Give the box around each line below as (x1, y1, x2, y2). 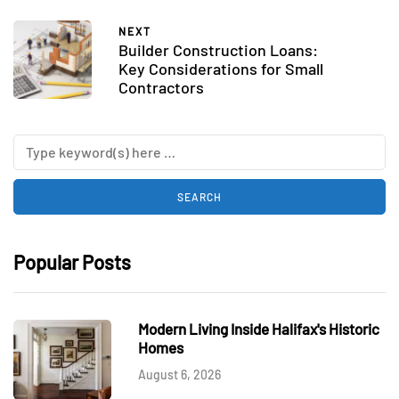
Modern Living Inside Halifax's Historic (138, 320, 379, 338)
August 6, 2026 (138, 367, 221, 383)
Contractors (118, 77, 204, 98)
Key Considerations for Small (118, 59, 323, 79)
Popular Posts (13, 250, 131, 274)
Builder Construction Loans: (118, 40, 318, 61)
